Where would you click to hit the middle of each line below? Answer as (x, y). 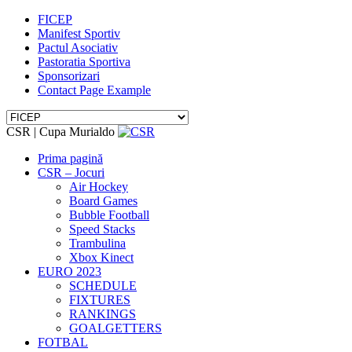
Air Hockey (99, 187)
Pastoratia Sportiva (84, 62)
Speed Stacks (102, 229)
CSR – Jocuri (71, 172)
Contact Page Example (94, 90)
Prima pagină (70, 158)
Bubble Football (109, 215)
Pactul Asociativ (78, 48)
